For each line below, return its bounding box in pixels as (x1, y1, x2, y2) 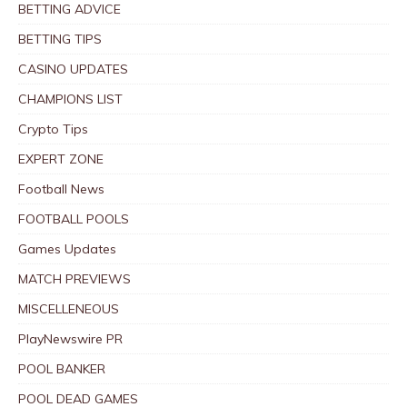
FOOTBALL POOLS (18, 210, 129, 227)
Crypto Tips (18, 120, 88, 137)
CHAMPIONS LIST (18, 90, 123, 107)
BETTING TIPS (18, 30, 102, 47)
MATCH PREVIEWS (18, 270, 131, 287)
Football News (18, 180, 104, 197)
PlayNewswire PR (18, 330, 123, 347)
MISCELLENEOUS (18, 300, 119, 317)
